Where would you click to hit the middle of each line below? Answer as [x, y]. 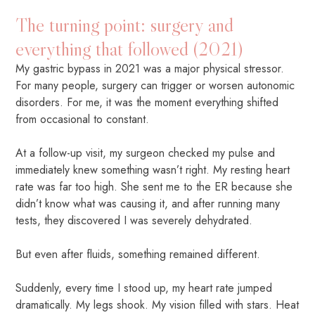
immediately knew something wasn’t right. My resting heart [153, 169]
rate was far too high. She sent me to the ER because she [154, 186]
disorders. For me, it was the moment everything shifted [147, 102]
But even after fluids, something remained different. [138, 254]
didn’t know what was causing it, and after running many [148, 203]
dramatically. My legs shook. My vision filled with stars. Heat [157, 304]
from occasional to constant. [83, 119]
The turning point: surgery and [125, 24]
